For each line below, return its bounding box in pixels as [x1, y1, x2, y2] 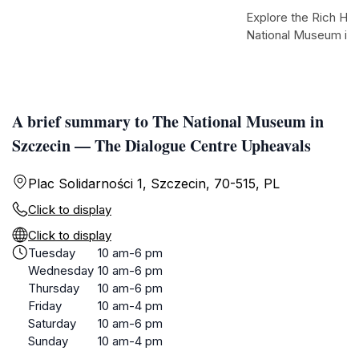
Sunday [28, 333, 68, 349]
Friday [28, 298, 62, 313]
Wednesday [28, 263, 94, 278]
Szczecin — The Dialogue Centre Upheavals [12, 134, 311, 157]
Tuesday [28, 245, 75, 260]
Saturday [28, 316, 76, 331]
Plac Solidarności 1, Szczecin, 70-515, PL [28, 175, 280, 192]
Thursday [28, 280, 79, 296]
